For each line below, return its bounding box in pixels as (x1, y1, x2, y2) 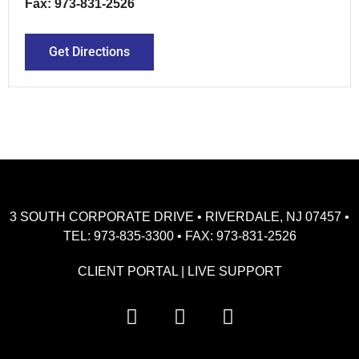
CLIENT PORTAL (77, 264, 178, 278)
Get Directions (49, 43, 130, 59)
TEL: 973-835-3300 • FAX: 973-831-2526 (63, 228, 296, 243)
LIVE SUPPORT (187, 264, 282, 278)
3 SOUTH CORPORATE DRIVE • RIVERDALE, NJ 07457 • (10, 209, 349, 224)
